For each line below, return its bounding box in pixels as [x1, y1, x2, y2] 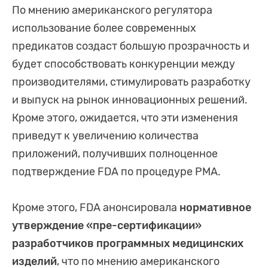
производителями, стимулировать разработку [12, 75, 251, 89]
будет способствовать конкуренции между [12, 57, 235, 71]
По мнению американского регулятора [12, 4, 212, 17]
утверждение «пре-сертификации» [12, 219, 202, 233]
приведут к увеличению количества [12, 129, 199, 143]
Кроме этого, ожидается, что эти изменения [12, 111, 238, 125]
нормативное [179, 201, 251, 215]
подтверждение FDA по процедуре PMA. [12, 165, 221, 179]
